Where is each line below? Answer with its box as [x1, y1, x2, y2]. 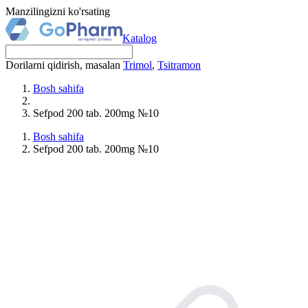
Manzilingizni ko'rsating [5, 5, 110, 17]
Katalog [122, 32, 157, 44]
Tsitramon [157, 59, 201, 71]
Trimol [123, 59, 152, 71]
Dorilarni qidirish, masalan [5, 59, 123, 71]
